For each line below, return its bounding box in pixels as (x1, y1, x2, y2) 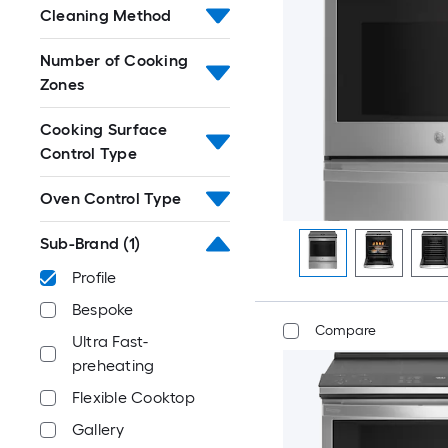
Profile (72, 268, 117, 287)
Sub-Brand (40, 234, 120, 253)
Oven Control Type (40, 189, 182, 208)
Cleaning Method (40, 6, 172, 25)
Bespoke (72, 300, 134, 319)
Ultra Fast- (72, 332, 149, 351)
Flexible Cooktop (72, 388, 195, 407)
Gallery (72, 420, 125, 439)
